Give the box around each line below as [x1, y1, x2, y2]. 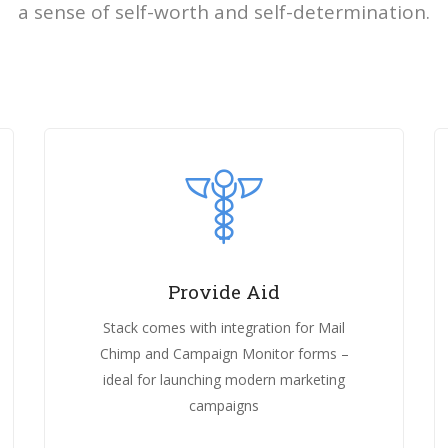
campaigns [189, 395, 259, 415]
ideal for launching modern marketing [103, 369, 345, 389]
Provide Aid [168, 279, 280, 304]
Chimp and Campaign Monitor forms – [99, 343, 349, 363]
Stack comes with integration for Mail [103, 317, 345, 337]
